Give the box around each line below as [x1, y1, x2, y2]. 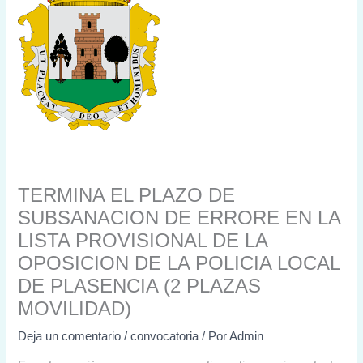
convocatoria [130, 329, 199, 343]
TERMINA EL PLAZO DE [18, 184, 236, 206]
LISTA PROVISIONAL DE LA [18, 229, 268, 251]
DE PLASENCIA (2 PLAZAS [18, 275, 262, 297]
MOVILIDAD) [18, 297, 132, 319]
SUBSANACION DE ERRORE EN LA [18, 207, 341, 228]
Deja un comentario [18, 329, 122, 343]
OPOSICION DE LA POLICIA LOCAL [18, 252, 340, 274]
